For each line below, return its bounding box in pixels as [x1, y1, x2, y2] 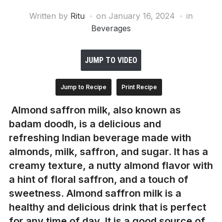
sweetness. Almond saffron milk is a [8, 187, 181, 199]
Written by [29, 10, 70, 21]
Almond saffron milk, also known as [8, 104, 181, 116]
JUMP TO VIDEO [85, 55, 137, 65]
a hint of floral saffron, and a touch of [8, 173, 188, 185]
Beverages [91, 23, 131, 33]
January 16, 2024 [109, 10, 175, 21]
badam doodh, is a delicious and [8, 117, 161, 130]
